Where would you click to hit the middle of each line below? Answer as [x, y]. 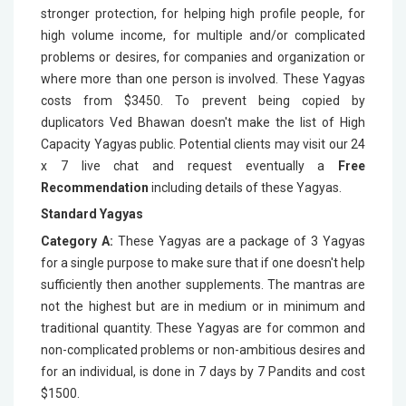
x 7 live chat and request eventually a [189, 166]
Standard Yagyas [92, 214]
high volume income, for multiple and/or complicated [203, 35]
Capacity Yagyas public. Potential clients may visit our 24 [203, 144]
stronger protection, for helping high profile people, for [203, 14]
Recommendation [95, 188]
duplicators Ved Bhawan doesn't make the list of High [203, 122]
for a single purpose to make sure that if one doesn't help [203, 263]
